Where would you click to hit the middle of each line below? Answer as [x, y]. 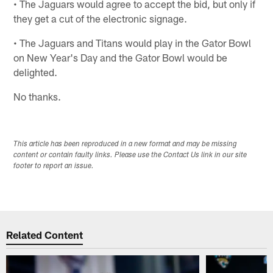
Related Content [45, 235]
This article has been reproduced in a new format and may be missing [126, 144]
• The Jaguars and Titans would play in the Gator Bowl [133, 42]
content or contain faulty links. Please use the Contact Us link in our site [130, 155]
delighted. [36, 72]
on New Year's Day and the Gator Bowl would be [121, 57]
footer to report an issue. [54, 166]
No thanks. [37, 96]
